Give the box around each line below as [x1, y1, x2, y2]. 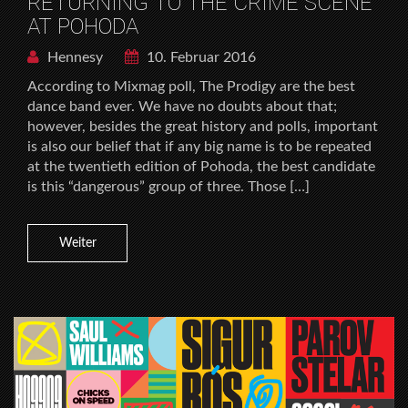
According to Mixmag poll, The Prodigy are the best [27, 79, 355, 95]
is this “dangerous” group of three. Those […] [27, 179, 310, 195]
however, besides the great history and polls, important [27, 119, 378, 135]
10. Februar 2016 [143, 50, 256, 66]
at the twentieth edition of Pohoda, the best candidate [27, 159, 375, 175]
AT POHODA [27, 14, 138, 40]
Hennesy [44, 50, 103, 66]
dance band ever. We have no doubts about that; [27, 99, 337, 115]
